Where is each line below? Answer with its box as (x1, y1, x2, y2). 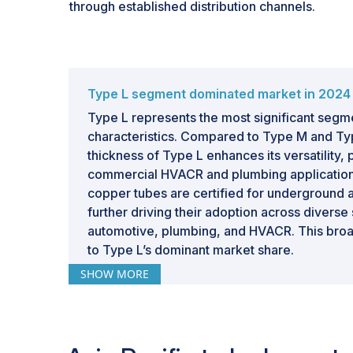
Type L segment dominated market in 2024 (87, 86, 351, 102)
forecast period (87, 326, 184, 342)
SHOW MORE (80, 266, 149, 281)
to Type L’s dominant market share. (87, 242, 294, 258)
